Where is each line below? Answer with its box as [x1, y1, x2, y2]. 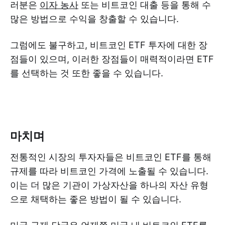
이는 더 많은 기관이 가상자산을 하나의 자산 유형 [10, 179, 208, 190]
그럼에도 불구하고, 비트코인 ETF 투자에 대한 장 [10, 39, 207, 50]
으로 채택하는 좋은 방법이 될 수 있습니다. [10, 193, 181, 204]
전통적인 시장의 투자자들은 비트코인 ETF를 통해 [10, 151, 211, 162]
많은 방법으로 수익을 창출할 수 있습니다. [10, 13, 184, 24]
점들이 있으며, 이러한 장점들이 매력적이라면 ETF [10, 53, 214, 64]
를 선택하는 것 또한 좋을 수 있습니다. [10, 67, 163, 78]
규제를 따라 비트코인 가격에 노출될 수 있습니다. [10, 165, 208, 176]
